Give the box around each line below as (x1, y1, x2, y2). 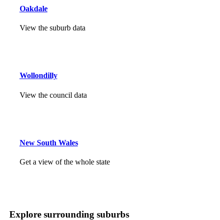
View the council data (19, 90, 87, 99)
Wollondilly (19, 71, 57, 80)
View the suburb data (19, 23, 85, 32)
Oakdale (19, 4, 48, 13)
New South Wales (19, 138, 78, 147)
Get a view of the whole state (19, 158, 110, 166)
